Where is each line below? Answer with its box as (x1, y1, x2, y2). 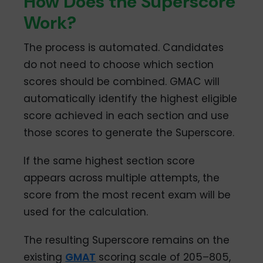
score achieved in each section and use (23, 109, 230, 123)
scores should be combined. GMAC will (23, 75, 220, 89)
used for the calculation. (23, 205, 149, 220)
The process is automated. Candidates (23, 41, 224, 55)
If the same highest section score (23, 154, 195, 168)
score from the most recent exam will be (23, 188, 231, 203)
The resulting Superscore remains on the (23, 233, 230, 248)
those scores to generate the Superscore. (23, 126, 235, 140)
